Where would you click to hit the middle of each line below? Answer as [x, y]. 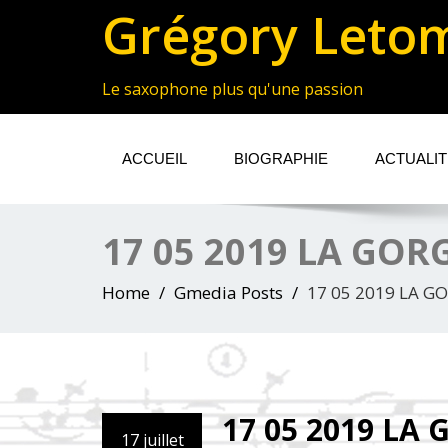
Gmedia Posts [228, 292]
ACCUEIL [154, 158]
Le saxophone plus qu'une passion [232, 89]
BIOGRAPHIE [281, 158]
